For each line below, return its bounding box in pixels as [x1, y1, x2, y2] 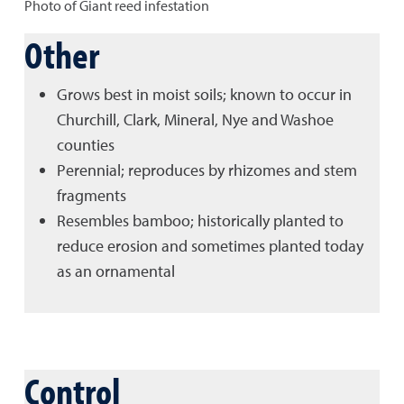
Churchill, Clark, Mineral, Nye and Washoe [57, 108, 334, 130]
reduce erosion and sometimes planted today [57, 234, 363, 256]
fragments [57, 184, 126, 206]
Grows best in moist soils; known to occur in [57, 83, 352, 105]
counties [57, 133, 118, 155]
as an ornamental [57, 260, 175, 281]
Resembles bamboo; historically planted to [57, 209, 344, 231]
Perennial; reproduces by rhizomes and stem [57, 159, 357, 180]
